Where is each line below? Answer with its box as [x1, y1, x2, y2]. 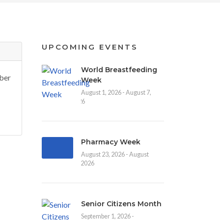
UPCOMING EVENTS [42, 42, 138, 52]
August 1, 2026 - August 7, [81, 89, 151, 96]
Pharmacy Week [81, 137, 140, 146]
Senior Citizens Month [81, 199, 162, 208]
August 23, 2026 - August [81, 151, 149, 158]
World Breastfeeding [81, 65, 157, 74]
